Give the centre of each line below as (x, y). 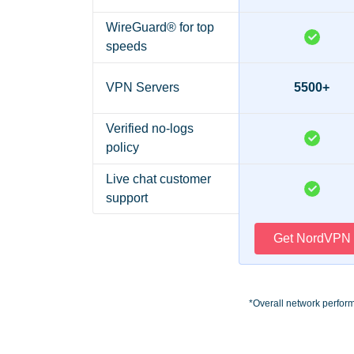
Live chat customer (158, 179)
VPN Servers (143, 88)
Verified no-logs (150, 129)
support (127, 198)
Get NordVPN (312, 239)
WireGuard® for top (160, 28)
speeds (126, 47)
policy (122, 148)
